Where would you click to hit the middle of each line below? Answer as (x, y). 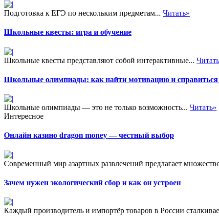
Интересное (24, 116)
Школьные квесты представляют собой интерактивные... (100, 60)
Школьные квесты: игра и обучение (68, 32)
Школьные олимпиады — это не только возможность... (97, 108)
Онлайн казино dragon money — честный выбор (89, 135)
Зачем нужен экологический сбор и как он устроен (92, 182)
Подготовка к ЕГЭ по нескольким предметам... (83, 13)
